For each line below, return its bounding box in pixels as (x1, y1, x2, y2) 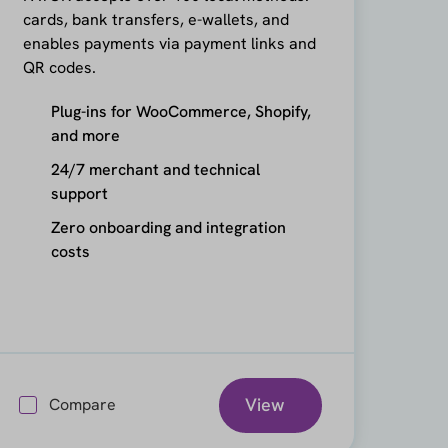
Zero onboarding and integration (50, 217, 286, 238)
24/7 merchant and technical (50, 159, 260, 180)
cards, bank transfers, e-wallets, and (22, 9, 289, 30)
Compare (48, 394, 116, 415)
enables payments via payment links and (22, 33, 316, 54)
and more (50, 125, 120, 146)
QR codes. (22, 57, 96, 78)
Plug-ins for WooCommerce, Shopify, (50, 101, 311, 122)
